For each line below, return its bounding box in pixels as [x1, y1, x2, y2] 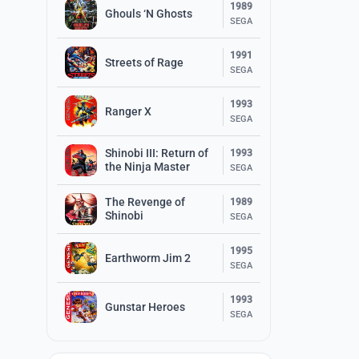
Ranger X [105, 104, 151, 118]
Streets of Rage [105, 55, 184, 69]
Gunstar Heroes [105, 300, 185, 313]
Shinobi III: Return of [105, 147, 208, 159]
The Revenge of [105, 196, 185, 208]
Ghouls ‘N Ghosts [105, 6, 192, 20]
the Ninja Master [105, 160, 190, 173]
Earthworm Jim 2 [105, 251, 191, 264]
